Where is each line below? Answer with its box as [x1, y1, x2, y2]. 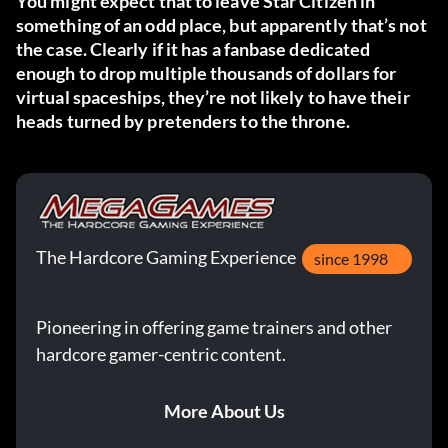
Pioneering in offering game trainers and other [36, 316, 392, 339]
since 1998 [314, 249, 388, 269]
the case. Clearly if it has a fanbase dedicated [16, 38, 371, 61]
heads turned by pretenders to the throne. [16, 110, 350, 133]
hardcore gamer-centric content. [36, 343, 286, 366]
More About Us [163, 400, 285, 423]
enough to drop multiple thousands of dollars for [16, 62, 397, 85]
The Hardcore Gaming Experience [36, 246, 296, 269]
